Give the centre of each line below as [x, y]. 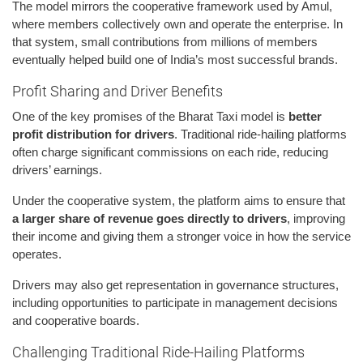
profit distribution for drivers [93, 135]
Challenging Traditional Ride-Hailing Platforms [158, 352]
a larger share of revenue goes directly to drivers [149, 219]
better [305, 117]
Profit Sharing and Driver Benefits [117, 92]
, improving [316, 219]
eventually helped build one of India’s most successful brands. [175, 60]
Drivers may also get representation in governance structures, [175, 285]
